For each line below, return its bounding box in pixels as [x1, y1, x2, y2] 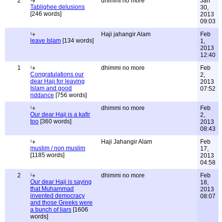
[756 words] [54, 92, 87, 99]
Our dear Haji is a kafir [30, 111, 90, 118]
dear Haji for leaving [30, 78, 85, 85]
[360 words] [39, 118, 71, 125]
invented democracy [30, 192, 85, 199]
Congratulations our [30, 71, 84, 78]
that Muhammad [30, 185, 74, 192]
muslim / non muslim [30, 145, 85, 152]
